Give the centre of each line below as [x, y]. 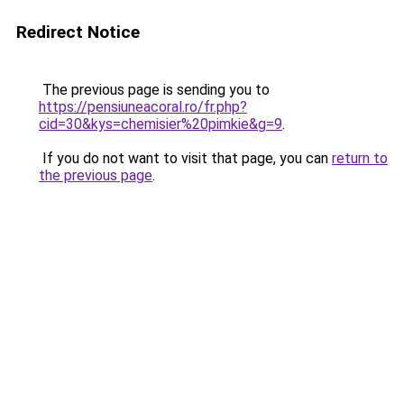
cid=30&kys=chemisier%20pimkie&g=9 [161, 124]
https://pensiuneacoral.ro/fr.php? [143, 107]
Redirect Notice [78, 32]
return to [360, 158]
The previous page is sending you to [154, 90]
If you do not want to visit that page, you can [185, 158]
